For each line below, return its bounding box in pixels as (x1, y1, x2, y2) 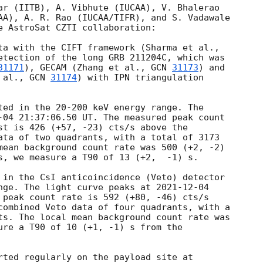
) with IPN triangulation (77, 72, 204, 83)
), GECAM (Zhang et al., (24, 62, 151, 73)
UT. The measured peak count (77, 112, 225, 123)
